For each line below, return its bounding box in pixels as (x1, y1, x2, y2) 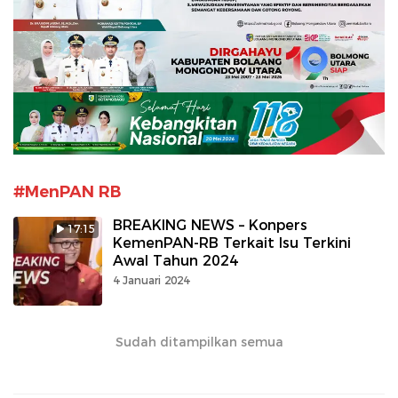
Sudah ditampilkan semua (115, 333, 283, 350)
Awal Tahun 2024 (113, 251, 238, 269)
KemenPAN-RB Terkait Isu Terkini (113, 234, 351, 251)
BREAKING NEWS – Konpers (113, 216, 307, 234)
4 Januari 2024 (113, 273, 189, 287)
